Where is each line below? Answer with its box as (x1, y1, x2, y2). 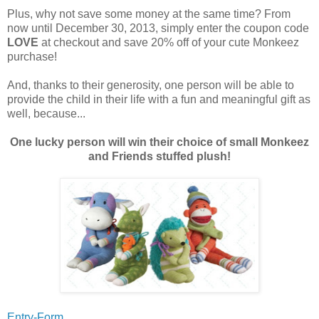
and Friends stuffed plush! (88, 150, 231, 163)
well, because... (7, 108, 85, 120)
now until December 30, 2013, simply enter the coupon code (7, 22, 309, 35)
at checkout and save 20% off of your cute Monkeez (38, 36, 299, 49)
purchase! (7, 51, 57, 63)
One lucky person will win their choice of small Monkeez (10, 136, 309, 149)
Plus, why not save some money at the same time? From (7, 8, 291, 21)
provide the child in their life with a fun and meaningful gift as (7, 93, 310, 106)
